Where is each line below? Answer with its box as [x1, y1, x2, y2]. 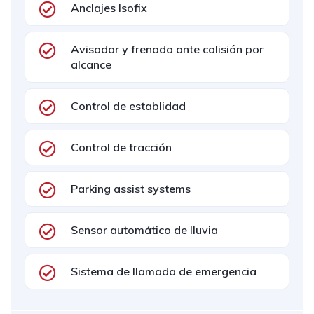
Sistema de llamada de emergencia [71, 264, 257, 278]
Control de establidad [71, 99, 186, 113]
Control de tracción [71, 140, 172, 154]
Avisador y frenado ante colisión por [71, 42, 264, 56]
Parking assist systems [71, 182, 191, 196]
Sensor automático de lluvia [71, 223, 218, 237]
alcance [71, 57, 111, 71]
